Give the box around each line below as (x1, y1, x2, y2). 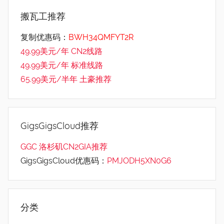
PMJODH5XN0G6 (107, 156, 171, 166)
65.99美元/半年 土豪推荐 (20, 74, 111, 84)
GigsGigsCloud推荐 (20, 120, 98, 132)
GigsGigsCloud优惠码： (20, 156, 107, 166)
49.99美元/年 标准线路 (20, 60, 103, 70)
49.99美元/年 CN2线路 (20, 46, 102, 56)
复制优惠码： (20, 32, 68, 42)
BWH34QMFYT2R (68, 32, 133, 42)
